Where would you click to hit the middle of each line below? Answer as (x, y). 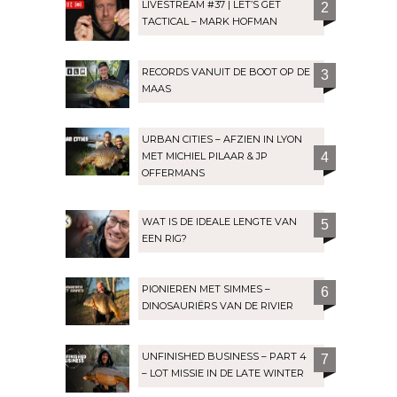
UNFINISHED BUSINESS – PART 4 (224, 357)
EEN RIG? (164, 239)
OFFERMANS (173, 173)
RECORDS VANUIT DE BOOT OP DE (226, 72)
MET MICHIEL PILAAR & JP (205, 156)
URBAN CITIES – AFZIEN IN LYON (222, 140)
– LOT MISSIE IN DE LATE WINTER (223, 374)
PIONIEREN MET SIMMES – (206, 289)
